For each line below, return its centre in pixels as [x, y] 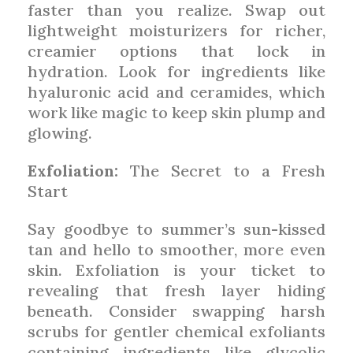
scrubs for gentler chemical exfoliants [176, 331]
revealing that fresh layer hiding [176, 290]
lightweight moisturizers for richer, [176, 30]
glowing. [60, 132]
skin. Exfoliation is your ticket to [176, 269]
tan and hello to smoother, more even [176, 249]
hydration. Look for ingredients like [176, 71]
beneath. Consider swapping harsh [176, 310]
